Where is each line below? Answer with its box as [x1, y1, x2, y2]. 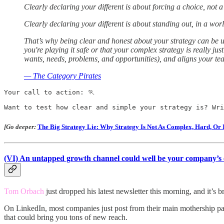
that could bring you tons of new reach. [4, 213, 127, 222]
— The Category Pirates [24, 71, 101, 80]
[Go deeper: [4, 123, 37, 131]
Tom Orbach [4, 187, 44, 196]
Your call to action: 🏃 [4, 88, 94, 96]
